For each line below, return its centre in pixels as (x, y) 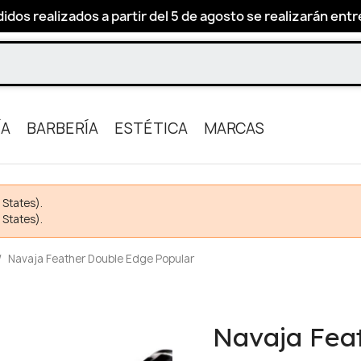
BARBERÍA (62, 129)
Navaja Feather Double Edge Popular (101, 259)
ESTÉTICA (151, 129)
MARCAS (234, 129)
